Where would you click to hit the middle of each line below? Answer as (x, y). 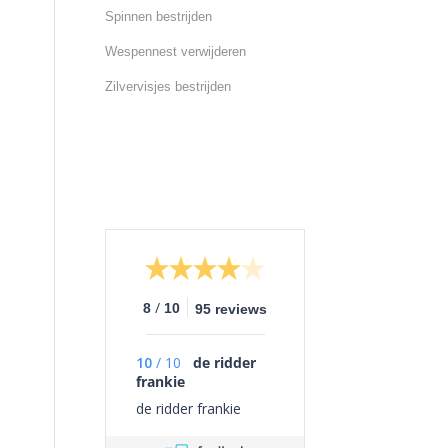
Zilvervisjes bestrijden (168, 86)
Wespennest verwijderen (176, 51)
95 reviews (231, 308)
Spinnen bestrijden (159, 16)
